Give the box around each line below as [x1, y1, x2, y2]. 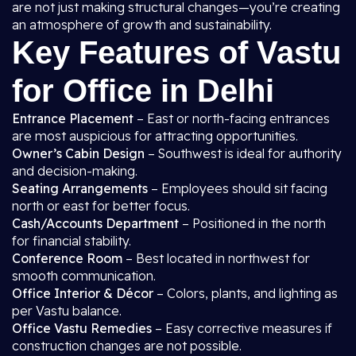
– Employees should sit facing [148, 180, 327, 196]
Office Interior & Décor [12, 285, 153, 301]
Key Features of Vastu [12, 35, 341, 70]
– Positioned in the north [179, 215, 326, 231]
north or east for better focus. [12, 198, 190, 214]
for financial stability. [12, 233, 131, 249]
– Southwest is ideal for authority [145, 145, 342, 161]
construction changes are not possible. [12, 338, 242, 354]
